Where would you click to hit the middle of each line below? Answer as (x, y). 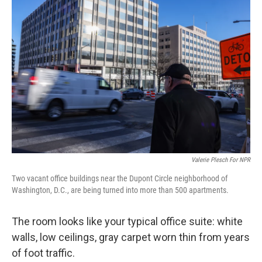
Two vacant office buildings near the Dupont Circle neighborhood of (120, 178)
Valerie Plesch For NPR (221, 160)
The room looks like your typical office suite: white (127, 221)
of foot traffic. (43, 253)
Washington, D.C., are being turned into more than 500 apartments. (120, 190)
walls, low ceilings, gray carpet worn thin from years (131, 237)
